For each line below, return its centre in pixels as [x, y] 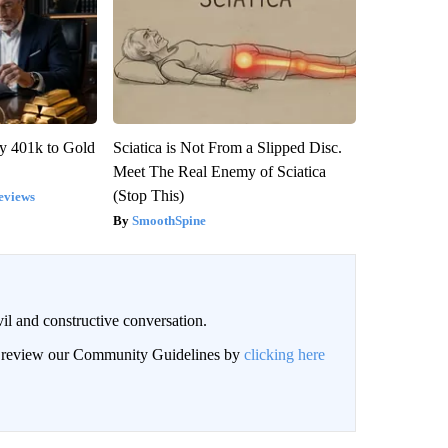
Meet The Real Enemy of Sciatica [219, 172]
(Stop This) [148, 196]
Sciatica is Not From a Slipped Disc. [227, 148]
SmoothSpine [168, 221]
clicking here [284, 355]
